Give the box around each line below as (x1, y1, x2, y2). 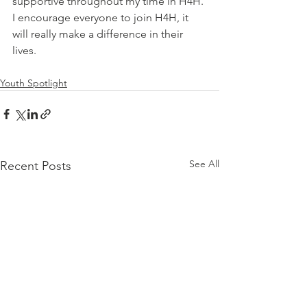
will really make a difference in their (12, 27, 186, 40)
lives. (12, 44, 36, 57)
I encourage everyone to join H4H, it (12, 11, 191, 24)
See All (189, 158, 219, 170)
